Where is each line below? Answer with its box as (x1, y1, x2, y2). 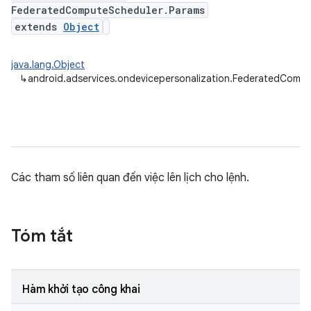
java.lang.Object (11, 58, 85, 71)
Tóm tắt (11, 226, 73, 246)
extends (15, 20, 63, 33)
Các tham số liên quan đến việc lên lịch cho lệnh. (11, 171, 249, 185)
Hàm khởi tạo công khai (22, 283, 140, 296)
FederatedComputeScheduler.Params (11, 3, 205, 17)
